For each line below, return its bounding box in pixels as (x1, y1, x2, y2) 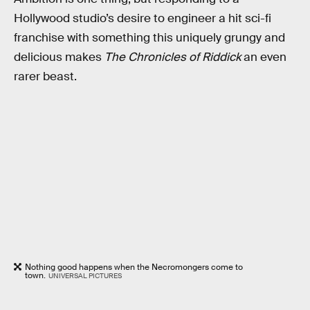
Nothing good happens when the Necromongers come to (25, 262, 243, 273)
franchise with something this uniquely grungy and (14, 30, 285, 45)
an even (244, 49, 286, 64)
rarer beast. (14, 69, 77, 84)
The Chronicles (104, 49, 186, 64)
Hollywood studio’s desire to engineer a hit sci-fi (14, 10, 271, 26)
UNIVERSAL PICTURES (48, 271, 122, 281)
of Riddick (189, 49, 244, 64)
